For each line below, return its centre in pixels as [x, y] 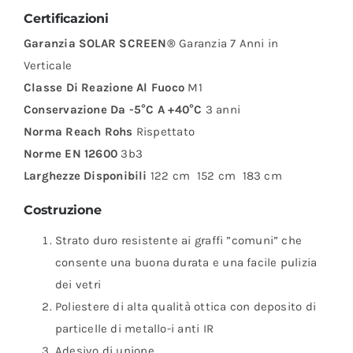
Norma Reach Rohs [80, 131]
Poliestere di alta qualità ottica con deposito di [186, 306]
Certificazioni [66, 19]
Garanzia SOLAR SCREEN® [101, 43]
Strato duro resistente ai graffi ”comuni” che [178, 240]
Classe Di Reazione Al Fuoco [104, 87]
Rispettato [165, 131]
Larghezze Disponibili [85, 175]
